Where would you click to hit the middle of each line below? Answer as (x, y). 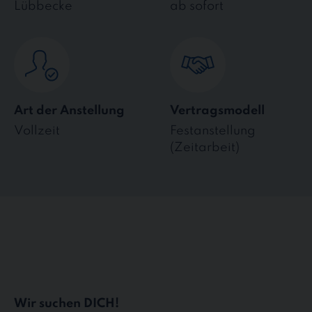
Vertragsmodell (217, 110)
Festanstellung (213, 131)
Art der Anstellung (69, 110)
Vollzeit (37, 131)
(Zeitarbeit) (205, 148)
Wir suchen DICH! (67, 303)
